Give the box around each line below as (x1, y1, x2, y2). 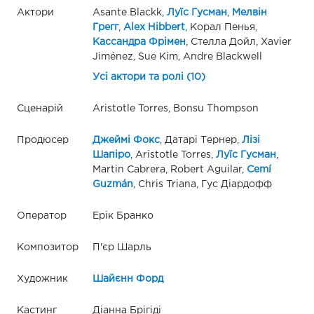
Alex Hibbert (123, 22, 185, 32)
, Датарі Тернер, (159, 135, 242, 144)
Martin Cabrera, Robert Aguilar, (92, 165, 247, 174)
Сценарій (17, 104, 63, 113)
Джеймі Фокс (92, 135, 160, 144)
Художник (17, 274, 68, 283)
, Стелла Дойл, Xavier (185, 37, 292, 46)
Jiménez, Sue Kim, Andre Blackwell (92, 52, 262, 61)
